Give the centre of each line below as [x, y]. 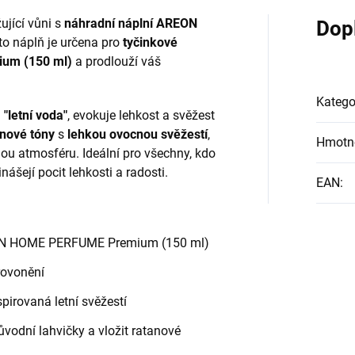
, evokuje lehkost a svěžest [141, 115]
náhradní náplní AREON [131, 23]
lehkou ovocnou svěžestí [137, 134]
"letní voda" [36, 115]
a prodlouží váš [116, 61]
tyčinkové [150, 42]
